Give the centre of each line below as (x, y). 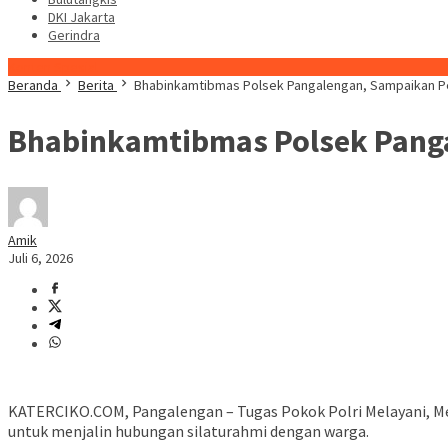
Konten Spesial (53, 67)
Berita (96, 85)
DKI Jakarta (81, 17)
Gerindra (74, 35)
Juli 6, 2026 (40, 258)
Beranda (33, 85)
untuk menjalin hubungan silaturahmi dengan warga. (188, 431)
